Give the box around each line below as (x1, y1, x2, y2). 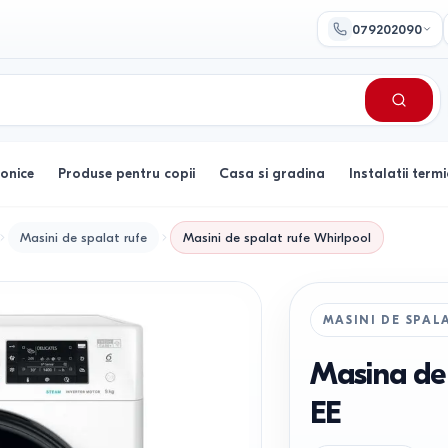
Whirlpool (314, 229, 371, 245)
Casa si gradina (219, 165, 325, 182)
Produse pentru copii (58, 165, 195, 182)
